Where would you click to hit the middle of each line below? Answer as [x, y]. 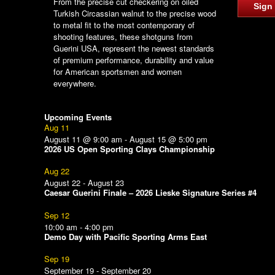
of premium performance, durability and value [134, 60]
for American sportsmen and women [118, 71]
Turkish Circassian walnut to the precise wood [135, 13]
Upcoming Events [78, 117]
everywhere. [75, 83]
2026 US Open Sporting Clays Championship [130, 149]
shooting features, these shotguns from [123, 36]
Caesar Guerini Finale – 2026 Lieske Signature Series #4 [150, 193]
